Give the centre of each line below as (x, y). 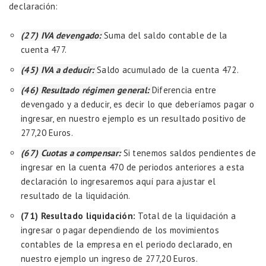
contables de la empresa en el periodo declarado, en (127, 245)
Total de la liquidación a (186, 216)
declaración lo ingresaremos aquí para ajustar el (118, 182)
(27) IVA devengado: (62, 36)
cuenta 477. (44, 50)
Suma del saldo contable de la (166, 36)
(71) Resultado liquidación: (78, 216)
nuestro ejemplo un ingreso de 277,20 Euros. (109, 259)
